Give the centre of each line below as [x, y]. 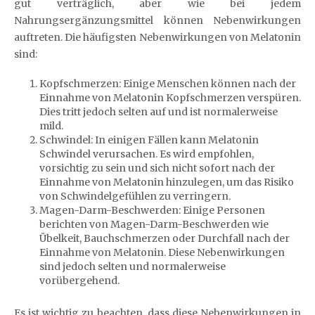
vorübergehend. [79, 280]
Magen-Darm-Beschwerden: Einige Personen [152, 210]
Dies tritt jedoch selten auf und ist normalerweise [159, 111]
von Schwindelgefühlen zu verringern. [135, 196]
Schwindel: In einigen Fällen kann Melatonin [149, 140]
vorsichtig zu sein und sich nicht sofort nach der [157, 168]
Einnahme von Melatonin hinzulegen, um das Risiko [167, 182]
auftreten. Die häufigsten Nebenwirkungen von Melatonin [157, 37]
